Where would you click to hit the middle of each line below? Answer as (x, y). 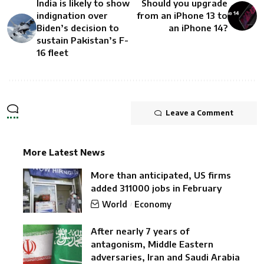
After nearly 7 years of (140, 231)
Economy (153, 204)
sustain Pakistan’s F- (82, 40)
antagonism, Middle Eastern (152, 244)
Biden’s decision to (78, 28)
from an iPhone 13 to (182, 16)
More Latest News (64, 152)
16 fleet (52, 53)
